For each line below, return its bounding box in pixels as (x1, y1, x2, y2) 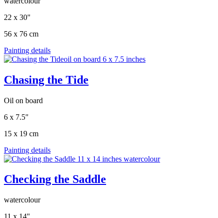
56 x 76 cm (4, 29, 38, 38)
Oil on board (4, 96, 43, 105)
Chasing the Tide (4, 73, 89, 86)
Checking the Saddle (4, 173, 106, 186)
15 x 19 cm (4, 129, 38, 138)
